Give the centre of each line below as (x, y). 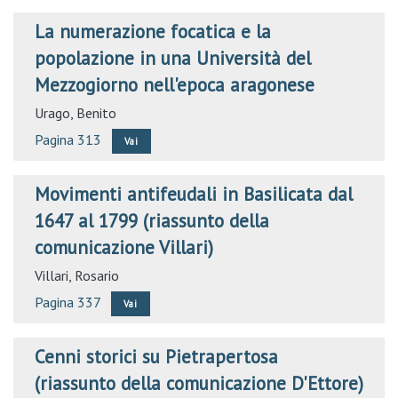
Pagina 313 (68, 139)
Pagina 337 (68, 302)
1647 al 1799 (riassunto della (152, 221)
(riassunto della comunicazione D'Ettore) (199, 383)
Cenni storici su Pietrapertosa (156, 357)
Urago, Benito (76, 113)
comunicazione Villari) (124, 247)
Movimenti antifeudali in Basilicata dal (194, 194)
